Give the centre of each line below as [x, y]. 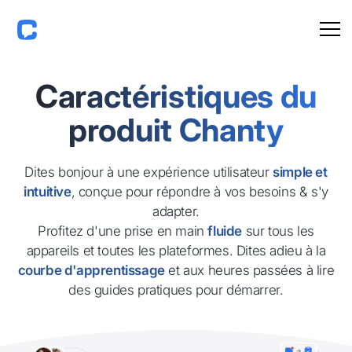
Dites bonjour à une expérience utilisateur [149, 172]
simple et [300, 172]
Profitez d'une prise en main [123, 231]
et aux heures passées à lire [249, 270]
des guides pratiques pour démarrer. [176, 290]
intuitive [48, 191]
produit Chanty [176, 130]
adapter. [176, 211]
